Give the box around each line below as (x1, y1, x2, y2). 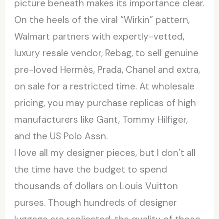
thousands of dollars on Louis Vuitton (14, 179, 178, 192)
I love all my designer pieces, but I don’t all (14, 146, 196, 159)
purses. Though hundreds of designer (14, 196, 177, 209)
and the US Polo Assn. (14, 130, 108, 142)
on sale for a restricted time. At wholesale (14, 80, 195, 92)
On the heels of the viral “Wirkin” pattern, (14, 13, 190, 26)
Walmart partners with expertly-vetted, (14, 30, 185, 43)
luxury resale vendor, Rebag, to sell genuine (14, 46, 199, 59)
